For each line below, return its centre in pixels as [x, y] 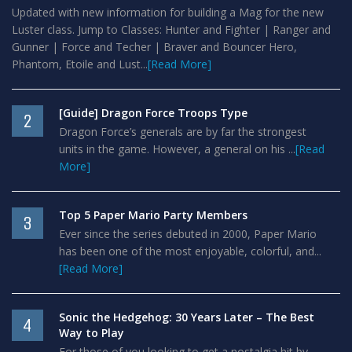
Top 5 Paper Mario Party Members [153, 215]
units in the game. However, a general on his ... [177, 149]
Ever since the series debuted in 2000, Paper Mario [188, 234]
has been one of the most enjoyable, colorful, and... [190, 251]
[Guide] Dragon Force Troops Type [153, 113]
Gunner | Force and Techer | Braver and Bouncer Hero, [154, 47]
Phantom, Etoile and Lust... [80, 64]
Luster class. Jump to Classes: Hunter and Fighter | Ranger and [171, 29]
